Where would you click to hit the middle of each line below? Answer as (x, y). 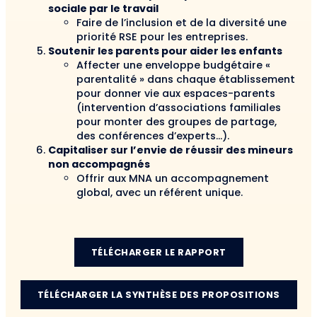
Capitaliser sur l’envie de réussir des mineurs (171, 150)
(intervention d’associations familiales (179, 108)
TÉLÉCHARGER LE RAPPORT (158, 252)
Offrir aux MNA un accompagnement (173, 179)
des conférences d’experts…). (153, 136)
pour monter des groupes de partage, (177, 122)
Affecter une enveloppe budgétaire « (173, 65)
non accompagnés (99, 165)
